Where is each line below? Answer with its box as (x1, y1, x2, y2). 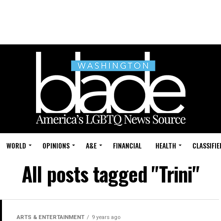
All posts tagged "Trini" (22, 159, 199, 188)
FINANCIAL (113, 140, 142, 150)
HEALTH (155, 140, 176, 150)
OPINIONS (42, 140, 70, 150)
